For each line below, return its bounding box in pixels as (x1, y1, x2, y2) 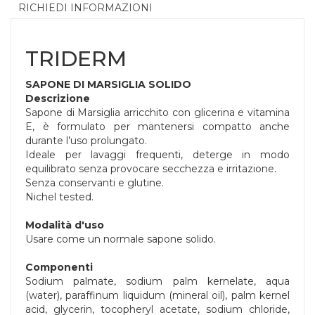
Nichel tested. (25, 191, 94, 204)
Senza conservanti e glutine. (25, 176, 164, 190)
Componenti (25, 261, 93, 274)
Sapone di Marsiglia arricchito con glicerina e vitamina (25, 106, 290, 120)
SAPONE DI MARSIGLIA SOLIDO (25, 78, 191, 91)
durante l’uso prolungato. (25, 134, 147, 148)
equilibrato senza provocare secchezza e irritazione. (25, 162, 276, 176)
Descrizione (25, 92, 90, 105)
